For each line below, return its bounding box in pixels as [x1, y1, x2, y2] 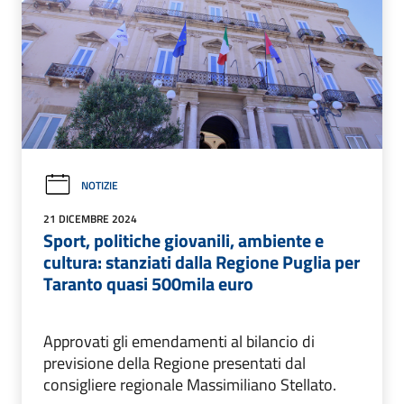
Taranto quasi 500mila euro [43, 270, 253, 298]
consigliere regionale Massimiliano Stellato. [43, 372, 336, 398]
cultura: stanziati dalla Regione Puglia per [43, 248, 360, 277]
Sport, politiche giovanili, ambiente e [43, 226, 324, 255]
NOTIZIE [81, 177, 118, 195]
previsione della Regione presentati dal [43, 351, 306, 376]
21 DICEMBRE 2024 [43, 210, 137, 228]
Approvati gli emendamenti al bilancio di [43, 329, 315, 354]
